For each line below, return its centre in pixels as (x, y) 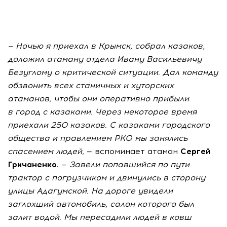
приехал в (74, 46)
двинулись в (142, 178)
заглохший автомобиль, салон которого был (101, 204)
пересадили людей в (123, 217)
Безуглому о (33, 72)
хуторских (152, 85)
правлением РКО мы (103, 138)
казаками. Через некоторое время (123, 112)
